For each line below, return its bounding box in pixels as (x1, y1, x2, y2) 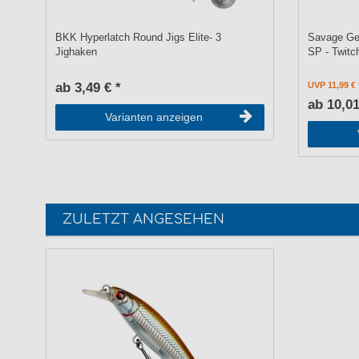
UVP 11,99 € (308, 79, 357, 90)
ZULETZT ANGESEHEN (63, 212, 224, 228)
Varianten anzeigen (104, 110, 203, 123)
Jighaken (55, 46, 98, 58)
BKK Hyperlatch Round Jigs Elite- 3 (55, 31, 222, 43)
